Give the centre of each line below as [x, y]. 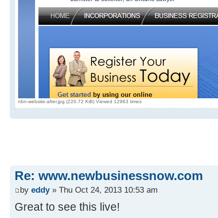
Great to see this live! [67, 207]
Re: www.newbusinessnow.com [109, 175]
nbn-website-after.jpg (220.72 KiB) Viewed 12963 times [80, 101]
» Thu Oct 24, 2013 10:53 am [104, 190]
